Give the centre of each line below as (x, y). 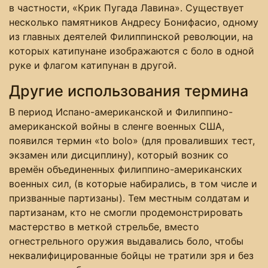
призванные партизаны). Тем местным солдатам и (129, 198)
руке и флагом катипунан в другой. (93, 66)
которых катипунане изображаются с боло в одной (132, 51)
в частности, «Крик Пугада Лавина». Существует (127, 8)
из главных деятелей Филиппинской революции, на (131, 37)
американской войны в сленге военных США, (117, 127)
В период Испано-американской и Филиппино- (121, 112)
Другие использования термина (129, 91)
